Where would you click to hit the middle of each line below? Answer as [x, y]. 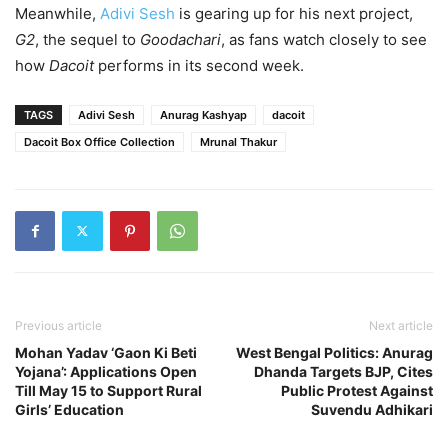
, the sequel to [87, 39]
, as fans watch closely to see [324, 39]
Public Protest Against [357, 390]
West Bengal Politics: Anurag [334, 352]
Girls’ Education [69, 409]
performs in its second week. [199, 65]
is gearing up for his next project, [294, 13]
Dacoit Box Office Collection [99, 141]
